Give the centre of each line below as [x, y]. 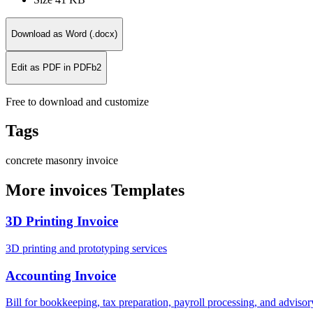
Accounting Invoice [61, 275]
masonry [66, 161]
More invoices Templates [95, 190]
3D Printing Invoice [62, 221]
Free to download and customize [77, 101]
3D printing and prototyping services [86, 248]
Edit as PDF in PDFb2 [56, 67]
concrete [26, 161]
